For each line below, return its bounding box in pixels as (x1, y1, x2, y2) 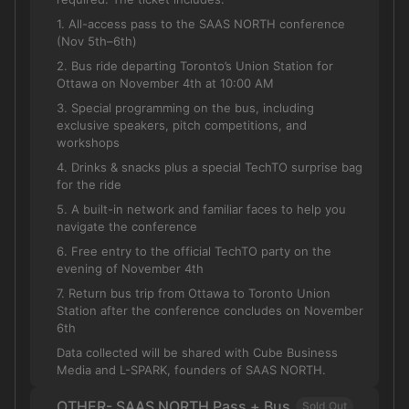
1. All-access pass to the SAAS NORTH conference (57, 16, 345, 31)
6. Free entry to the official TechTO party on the (57, 244, 331, 258)
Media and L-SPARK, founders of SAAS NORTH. (57, 362, 326, 377)
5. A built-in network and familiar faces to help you (57, 202, 346, 216)
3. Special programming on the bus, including (57, 100, 314, 115)
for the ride (57, 177, 121, 192)
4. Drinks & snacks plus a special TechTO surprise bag (57, 160, 362, 174)
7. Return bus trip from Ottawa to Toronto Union (57, 286, 330, 300)
